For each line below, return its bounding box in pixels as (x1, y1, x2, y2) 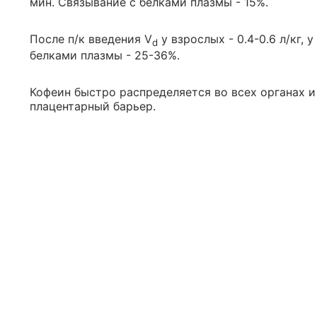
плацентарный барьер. (30, 99, 156, 114)
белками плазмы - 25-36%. (30, 48, 180, 63)
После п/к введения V (30, 32, 152, 47)
